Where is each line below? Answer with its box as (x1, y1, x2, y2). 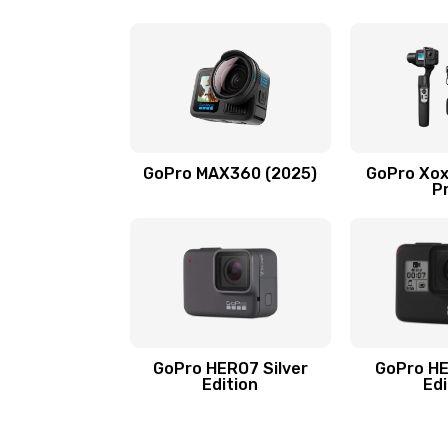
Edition (202, 375, 259, 394)
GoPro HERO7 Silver (152, 359, 308, 378)
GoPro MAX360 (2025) (143, 164, 318, 183)
